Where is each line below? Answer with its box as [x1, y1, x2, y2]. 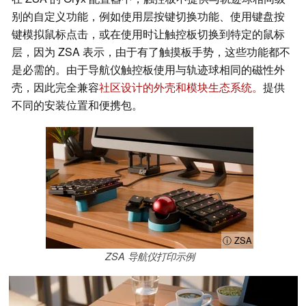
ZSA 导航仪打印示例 [105, 249, 195, 264]
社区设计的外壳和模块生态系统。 [99, 79, 263, 96]
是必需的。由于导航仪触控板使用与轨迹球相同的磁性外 [12, 61, 285, 78]
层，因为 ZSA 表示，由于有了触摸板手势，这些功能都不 [12, 44, 290, 60]
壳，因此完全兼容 [12, 79, 99, 96]
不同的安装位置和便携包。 [12, 97, 143, 113]
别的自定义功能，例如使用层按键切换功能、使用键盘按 [12, 8, 285, 25]
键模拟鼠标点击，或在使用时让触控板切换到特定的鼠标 [12, 26, 285, 42]
